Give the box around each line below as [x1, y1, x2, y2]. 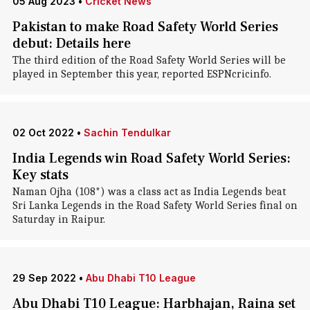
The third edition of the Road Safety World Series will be [12, 54, 286, 66]
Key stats [12, 166, 69, 184]
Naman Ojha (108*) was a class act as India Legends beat [12, 185, 286, 198]
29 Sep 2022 [12, 272, 76, 284]
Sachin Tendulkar [83, 127, 171, 138]
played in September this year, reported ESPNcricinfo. [12, 68, 271, 80]
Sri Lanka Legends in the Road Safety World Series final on [12, 199, 298, 212]
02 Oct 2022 [12, 127, 74, 138]
